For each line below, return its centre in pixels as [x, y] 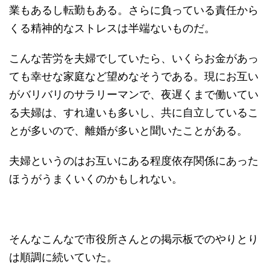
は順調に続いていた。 [63, 256]
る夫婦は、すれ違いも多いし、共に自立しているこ [134, 111]
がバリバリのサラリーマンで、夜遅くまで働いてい [134, 93]
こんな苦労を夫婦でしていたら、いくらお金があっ [134, 57]
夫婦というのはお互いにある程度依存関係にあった [134, 159]
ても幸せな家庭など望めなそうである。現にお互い [134, 75]
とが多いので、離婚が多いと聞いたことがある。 [128, 129]
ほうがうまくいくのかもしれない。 [96, 177]
